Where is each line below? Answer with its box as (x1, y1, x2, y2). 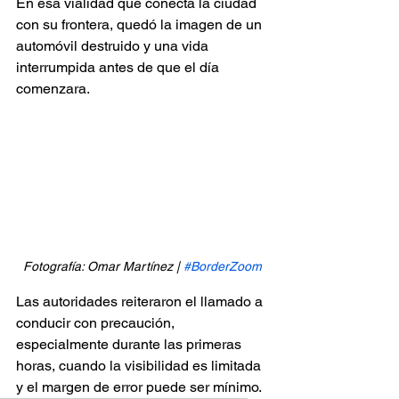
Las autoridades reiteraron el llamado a (16, 293, 266, 311)
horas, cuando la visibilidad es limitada (16, 357, 265, 375)
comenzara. (16, 79, 90, 97)
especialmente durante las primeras (16, 336, 245, 354)
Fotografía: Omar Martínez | (23, 259, 183, 274)
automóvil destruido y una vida (16, 37, 212, 54)
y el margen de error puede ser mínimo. (16, 379, 262, 396)
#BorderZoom (183, 259, 262, 274)
